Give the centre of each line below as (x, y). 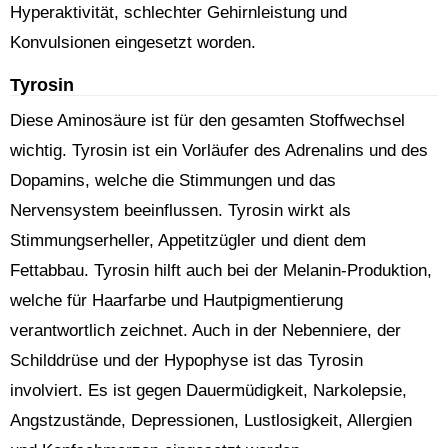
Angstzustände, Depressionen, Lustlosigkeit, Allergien (211, 420)
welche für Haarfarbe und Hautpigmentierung (176, 300)
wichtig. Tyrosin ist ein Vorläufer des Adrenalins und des (219, 150)
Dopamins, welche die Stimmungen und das (173, 180)
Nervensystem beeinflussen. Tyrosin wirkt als (180, 210)
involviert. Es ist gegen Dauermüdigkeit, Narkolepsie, (208, 390)
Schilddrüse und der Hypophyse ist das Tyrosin (186, 360)
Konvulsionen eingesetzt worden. (133, 42)
